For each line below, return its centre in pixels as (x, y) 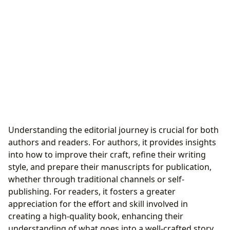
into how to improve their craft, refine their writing (107, 155)
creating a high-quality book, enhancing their (96, 216)
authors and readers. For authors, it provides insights (112, 142)
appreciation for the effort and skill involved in (98, 204)
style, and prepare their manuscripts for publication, (110, 167)
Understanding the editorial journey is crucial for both (113, 130)
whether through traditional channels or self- (96, 179)
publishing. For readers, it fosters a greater (92, 192)
